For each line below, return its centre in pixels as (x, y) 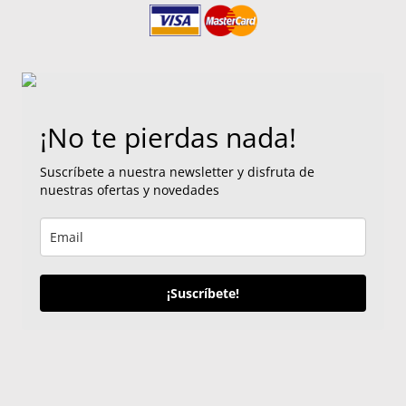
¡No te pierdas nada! (168, 137)
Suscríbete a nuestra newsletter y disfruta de (177, 171)
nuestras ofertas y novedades (130, 189)
